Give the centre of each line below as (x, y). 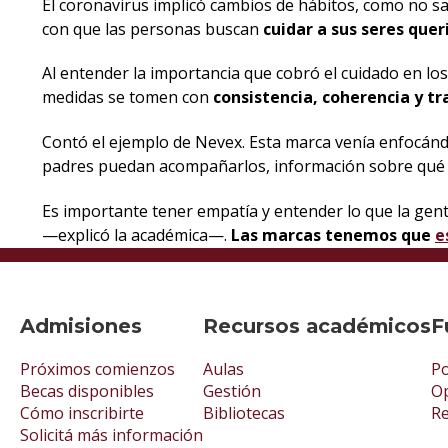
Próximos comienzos (97, 368)
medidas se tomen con (127, 97)
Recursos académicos (317, 325)
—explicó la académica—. (136, 234)
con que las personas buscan (152, 28)
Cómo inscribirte (82, 412)
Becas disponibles (87, 390)
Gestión (232, 390)
